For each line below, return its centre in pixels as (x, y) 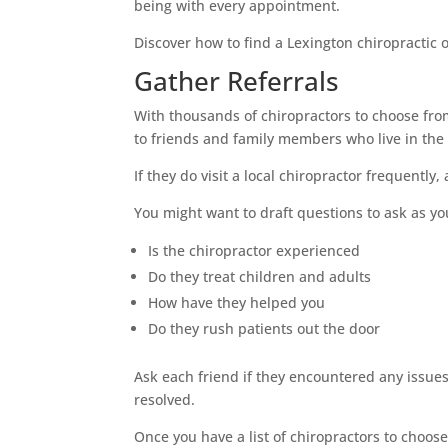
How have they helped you (237, 302)
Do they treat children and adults (260, 276)
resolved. (165, 399)
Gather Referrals (237, 80)
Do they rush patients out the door (264, 328)
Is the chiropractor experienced (254, 250)
